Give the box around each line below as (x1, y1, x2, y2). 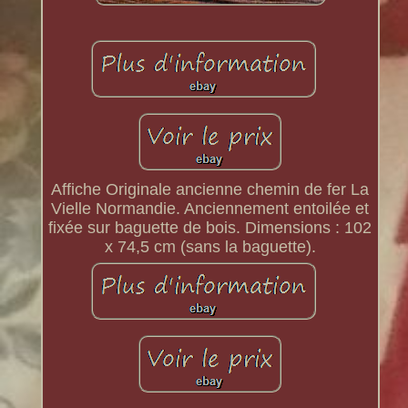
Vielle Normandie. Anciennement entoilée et (51, 199, 370, 219)
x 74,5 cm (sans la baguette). (104, 238, 316, 257)
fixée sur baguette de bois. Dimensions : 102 (48, 219, 372, 238)
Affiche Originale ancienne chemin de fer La (51, 180, 370, 199)
